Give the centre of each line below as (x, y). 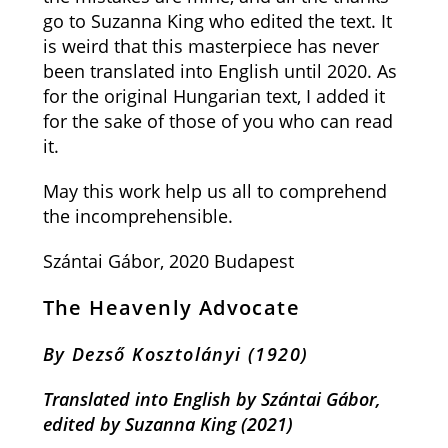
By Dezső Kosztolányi (145, 354)
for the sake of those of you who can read (217, 121)
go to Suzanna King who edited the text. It (217, 21)
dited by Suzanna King (146, 424)
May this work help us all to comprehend (214, 191)
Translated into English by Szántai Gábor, (211, 399)
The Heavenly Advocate (171, 307)
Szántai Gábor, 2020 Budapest (168, 261)
